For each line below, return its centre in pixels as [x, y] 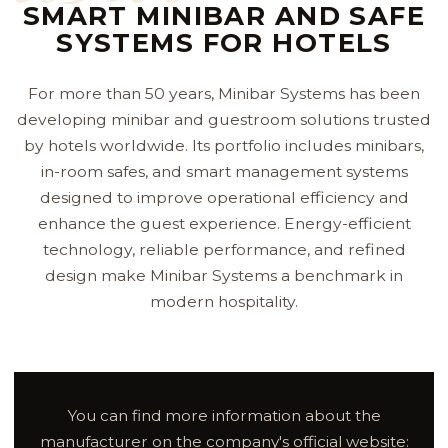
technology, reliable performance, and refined [224, 249]
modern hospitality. [224, 301]
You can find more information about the [224, 415]
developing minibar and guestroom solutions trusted [224, 119]
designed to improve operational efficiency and [224, 197]
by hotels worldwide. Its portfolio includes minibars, [224, 145]
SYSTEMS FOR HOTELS [224, 42]
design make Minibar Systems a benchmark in [224, 275]
